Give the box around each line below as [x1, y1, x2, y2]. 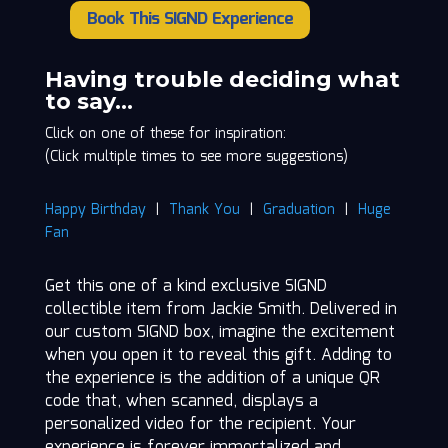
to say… [44, 88, 133, 116]
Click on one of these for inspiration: [44, 123, 286, 146]
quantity [43, 57, 97, 80]
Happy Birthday [44, 199, 146, 222]
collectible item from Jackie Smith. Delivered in [44, 297, 397, 323]
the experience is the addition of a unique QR [44, 366, 380, 392]
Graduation [262, 199, 335, 222]
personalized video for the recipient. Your [44, 412, 356, 438]
